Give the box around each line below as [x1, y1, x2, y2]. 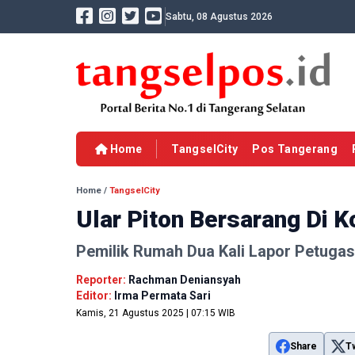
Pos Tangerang [252, 143, 338, 156]
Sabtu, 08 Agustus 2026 [166, 11, 273, 22]
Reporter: [76, 273, 128, 287]
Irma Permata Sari [114, 289, 211, 303]
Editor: [76, 289, 114, 303]
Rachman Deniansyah [128, 273, 241, 287]
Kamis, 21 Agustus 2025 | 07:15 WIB [76, 307, 235, 319]
